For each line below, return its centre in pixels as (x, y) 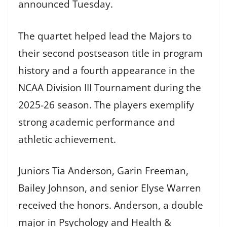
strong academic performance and (97, 122)
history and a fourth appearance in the (107, 70)
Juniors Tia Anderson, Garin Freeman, (103, 171)
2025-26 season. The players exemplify (106, 105)
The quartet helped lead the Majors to (105, 36)
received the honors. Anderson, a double (111, 205)
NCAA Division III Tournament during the (110, 87)
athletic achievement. (67, 139)
